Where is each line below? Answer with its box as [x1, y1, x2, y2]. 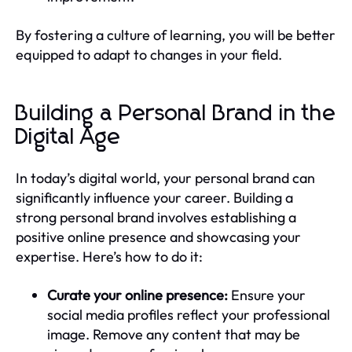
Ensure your [228, 285, 306, 304]
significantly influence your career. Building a [16, 188, 293, 207]
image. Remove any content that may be [47, 324, 300, 343]
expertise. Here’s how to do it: [16, 247, 203, 266]
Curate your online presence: [47, 285, 228, 304]
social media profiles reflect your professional [47, 305, 330, 324]
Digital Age [16, 126, 121, 148]
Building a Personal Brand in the [16, 102, 336, 125]
